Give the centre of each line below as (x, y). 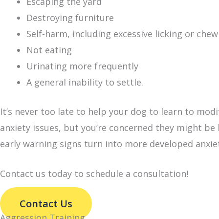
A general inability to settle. (85, 82)
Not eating (49, 50)
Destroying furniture (70, 17)
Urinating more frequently (82, 66)
